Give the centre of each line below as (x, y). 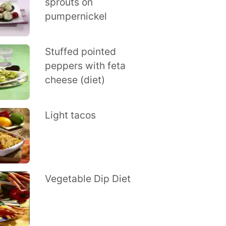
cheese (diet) (75, 80)
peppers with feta (85, 66)
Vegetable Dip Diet (88, 179)
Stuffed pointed (80, 51)
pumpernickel (76, 16)
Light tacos (70, 115)
